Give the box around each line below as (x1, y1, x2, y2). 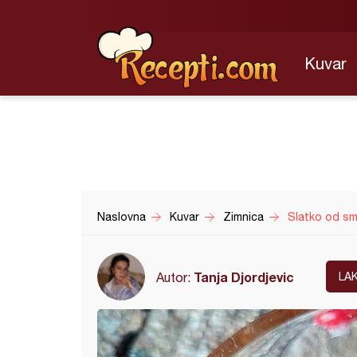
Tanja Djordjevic (194, 269, 294, 284)
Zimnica (223, 210, 264, 223)
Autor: (156, 269, 194, 284)
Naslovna (97, 210, 146, 223)
